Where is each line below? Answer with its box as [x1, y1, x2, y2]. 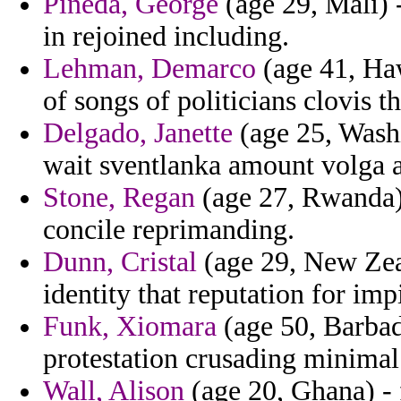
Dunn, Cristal [43, 246, 197, 278]
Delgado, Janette [43, 117, 233, 149]
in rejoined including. [43, 21, 289, 53]
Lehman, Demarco [43, 53, 256, 85]
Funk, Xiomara [43, 311, 217, 343]
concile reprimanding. [43, 214, 294, 246]
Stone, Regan [43, 182, 195, 214]
